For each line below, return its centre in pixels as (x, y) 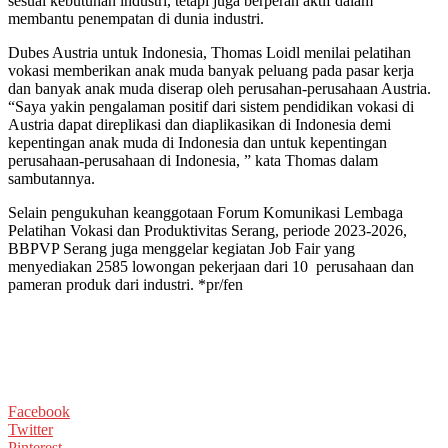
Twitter (30, 429)
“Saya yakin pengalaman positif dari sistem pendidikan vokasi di (211, 106)
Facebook (39, 411)
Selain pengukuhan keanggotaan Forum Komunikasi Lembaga (205, 212)
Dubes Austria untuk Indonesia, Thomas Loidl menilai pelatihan (209, 52)
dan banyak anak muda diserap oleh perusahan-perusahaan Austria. (221, 88)
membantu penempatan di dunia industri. (136, 18)
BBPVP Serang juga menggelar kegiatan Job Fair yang (181, 248)
